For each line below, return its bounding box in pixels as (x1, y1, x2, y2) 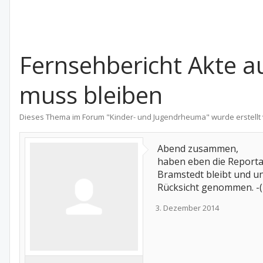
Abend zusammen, (157, 142, 238, 155)
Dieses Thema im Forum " (19, 112, 110, 122)
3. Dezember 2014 (156, 203, 219, 213)
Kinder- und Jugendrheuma (110, 112, 206, 122)
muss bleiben (19, 79, 163, 111)
